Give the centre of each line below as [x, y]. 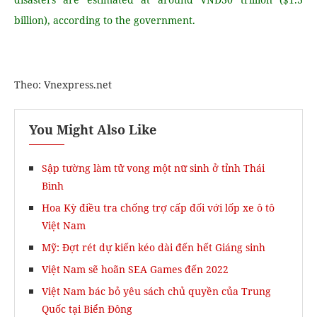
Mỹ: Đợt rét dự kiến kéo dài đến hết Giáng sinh [154, 247]
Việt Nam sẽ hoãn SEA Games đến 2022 [135, 269]
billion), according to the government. [105, 20]
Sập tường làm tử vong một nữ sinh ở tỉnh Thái [153, 168]
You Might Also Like [93, 129]
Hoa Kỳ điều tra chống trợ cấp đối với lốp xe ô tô [158, 208]
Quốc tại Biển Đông [87, 309]
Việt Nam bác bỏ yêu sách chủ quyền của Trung [156, 291]
